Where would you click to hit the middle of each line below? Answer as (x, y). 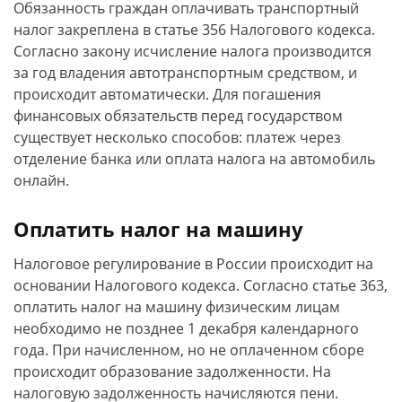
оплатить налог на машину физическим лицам (177, 307)
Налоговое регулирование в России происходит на (193, 264)
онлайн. (41, 180)
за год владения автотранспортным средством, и (185, 73)
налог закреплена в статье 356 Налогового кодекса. (194, 30)
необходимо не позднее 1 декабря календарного (186, 328)
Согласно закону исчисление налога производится (192, 51)
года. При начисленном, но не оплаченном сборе (189, 350)
